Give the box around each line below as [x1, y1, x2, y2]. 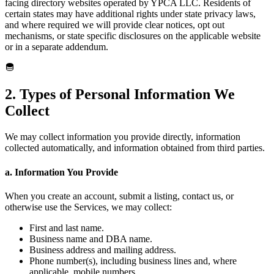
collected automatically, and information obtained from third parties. [5, 143, 265, 154]
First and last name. [29, 222, 104, 233]
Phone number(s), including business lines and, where [29, 255, 237, 266]
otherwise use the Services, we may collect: [5, 201, 172, 212]
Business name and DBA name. [29, 233, 152, 244]
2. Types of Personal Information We [5, 86, 235, 103]
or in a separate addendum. [5, 42, 108, 53]
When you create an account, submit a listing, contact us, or [5, 190, 234, 201]
